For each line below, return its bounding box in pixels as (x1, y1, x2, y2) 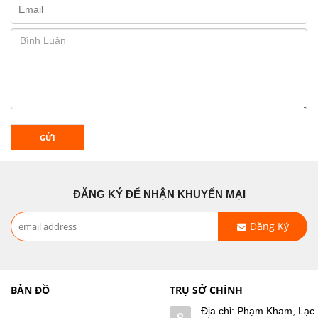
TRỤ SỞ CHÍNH (170, 283, 243, 297)
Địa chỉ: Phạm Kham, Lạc (201, 305, 314, 317)
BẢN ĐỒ (11, 283, 50, 297)
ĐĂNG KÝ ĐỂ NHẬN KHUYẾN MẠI (72, 187, 246, 200)
